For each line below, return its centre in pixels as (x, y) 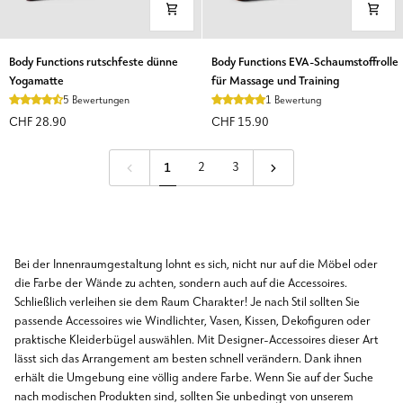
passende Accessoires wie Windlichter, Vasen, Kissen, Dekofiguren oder (193, 321)
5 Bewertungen (96, 100)
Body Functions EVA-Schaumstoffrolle (304, 61)
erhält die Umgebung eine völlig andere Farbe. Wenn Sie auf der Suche (194, 378)
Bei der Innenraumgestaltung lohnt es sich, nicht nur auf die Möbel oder (196, 264)
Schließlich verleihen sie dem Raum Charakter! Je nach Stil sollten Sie (187, 302)
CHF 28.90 (38, 122)
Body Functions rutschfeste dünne (94, 61)
